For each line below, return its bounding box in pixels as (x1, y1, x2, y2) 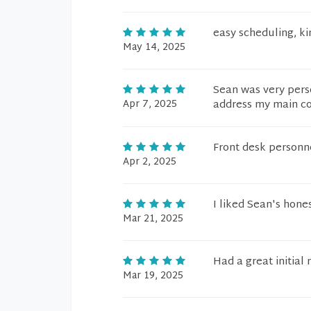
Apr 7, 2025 (123, 96, 177, 113)
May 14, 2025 (123, 39, 185, 56)
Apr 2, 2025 (123, 153, 176, 171)
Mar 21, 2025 (123, 210, 183, 228)
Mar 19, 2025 (123, 267, 183, 285)
